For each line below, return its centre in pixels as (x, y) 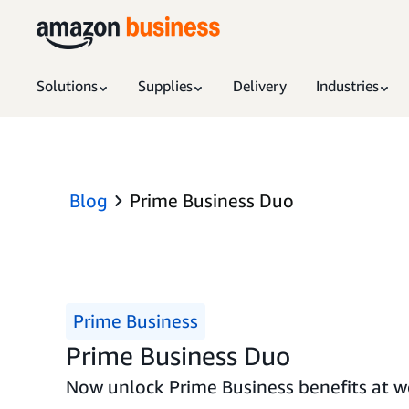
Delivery (260, 86)
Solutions (67, 86)
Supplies (165, 86)
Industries (347, 86)
